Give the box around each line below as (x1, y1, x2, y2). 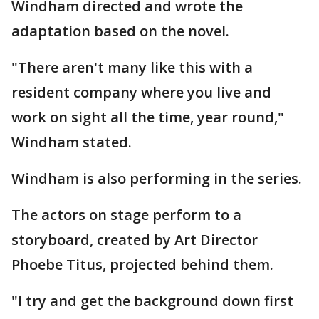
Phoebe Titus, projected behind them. (11, 255, 273, 274)
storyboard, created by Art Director (11, 230, 258, 249)
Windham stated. (11, 132, 132, 152)
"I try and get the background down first (11, 291, 293, 310)
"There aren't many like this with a (11, 58, 253, 77)
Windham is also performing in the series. (11, 169, 302, 188)
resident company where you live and (11, 83, 271, 102)
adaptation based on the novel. (11, 21, 229, 41)
